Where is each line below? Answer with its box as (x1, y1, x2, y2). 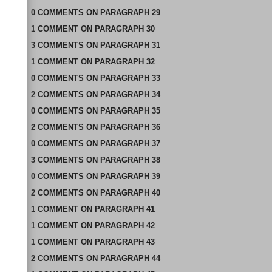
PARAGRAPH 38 (100, 155, 160, 165)
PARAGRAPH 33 (100, 73, 160, 83)
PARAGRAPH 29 (100, 8, 160, 17)
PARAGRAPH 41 (94, 205, 155, 214)
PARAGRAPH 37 (100, 139, 160, 148)
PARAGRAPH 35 (100, 106, 160, 115)
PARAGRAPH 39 (100, 172, 160, 181)
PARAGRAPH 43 (94, 237, 155, 246)
